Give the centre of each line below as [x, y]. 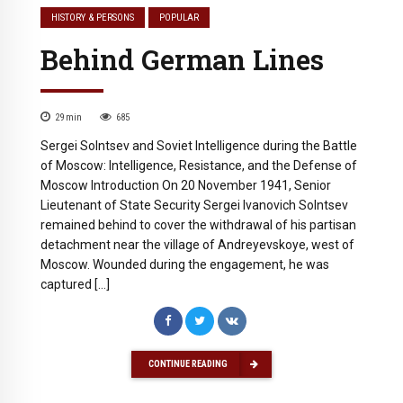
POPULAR [179, 18]
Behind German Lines [182, 60]
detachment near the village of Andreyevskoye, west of [197, 245]
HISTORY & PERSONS [93, 18]
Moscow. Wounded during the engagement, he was [185, 265]
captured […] [75, 285]
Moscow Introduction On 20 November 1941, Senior [186, 186]
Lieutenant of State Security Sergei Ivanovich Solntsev [194, 206]
